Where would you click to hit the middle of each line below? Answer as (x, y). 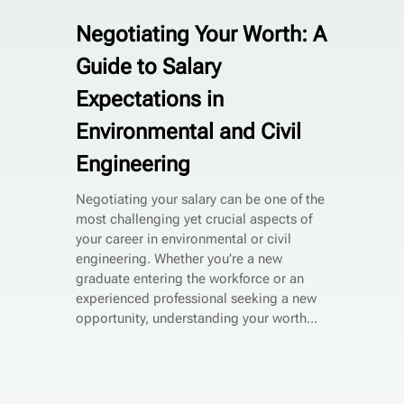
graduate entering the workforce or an (189, 278)
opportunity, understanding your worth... (196, 318)
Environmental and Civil (188, 131)
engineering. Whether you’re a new (179, 258)
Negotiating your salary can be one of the (200, 199)
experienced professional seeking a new (196, 298)
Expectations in (149, 99)
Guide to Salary (148, 66)
